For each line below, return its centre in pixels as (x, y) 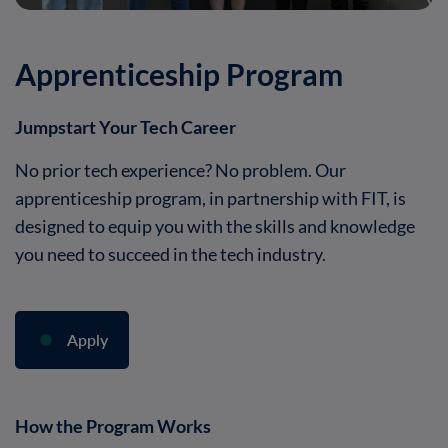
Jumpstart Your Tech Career (125, 127)
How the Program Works (113, 426)
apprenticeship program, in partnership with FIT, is (210, 198)
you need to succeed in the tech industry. (170, 254)
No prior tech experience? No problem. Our (180, 170)
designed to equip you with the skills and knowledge (215, 226)
